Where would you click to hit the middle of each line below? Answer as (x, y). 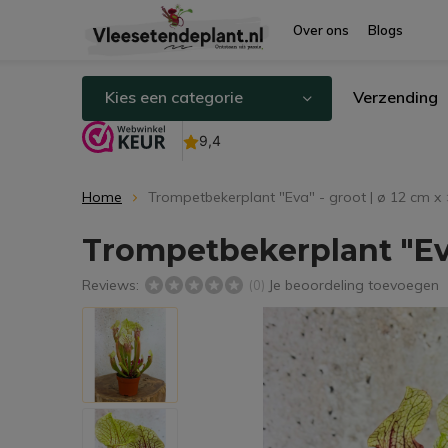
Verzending (395, 97)
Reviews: (112, 285)
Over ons (321, 30)
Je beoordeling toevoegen (353, 285)
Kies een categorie (174, 97)
